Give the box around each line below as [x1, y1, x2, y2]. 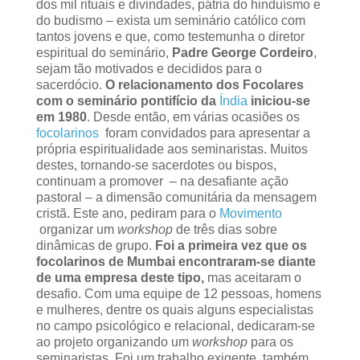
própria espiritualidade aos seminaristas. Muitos [35, 141, 308, 156]
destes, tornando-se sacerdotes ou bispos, [35, 157, 276, 172]
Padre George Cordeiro [171, 45, 313, 59]
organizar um [35, 222, 117, 236]
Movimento [219, 206, 282, 220]
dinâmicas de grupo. [35, 238, 155, 252]
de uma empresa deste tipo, [35, 270, 204, 284]
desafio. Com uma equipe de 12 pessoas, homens [35, 286, 321, 301]
